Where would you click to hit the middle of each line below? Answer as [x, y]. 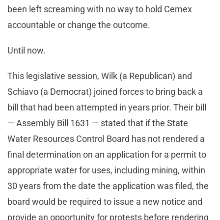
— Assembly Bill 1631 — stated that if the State [98, 123]
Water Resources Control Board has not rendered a [106, 139]
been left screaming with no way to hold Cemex [100, 9]
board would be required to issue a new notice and [105, 202]
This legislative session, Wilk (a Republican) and [100, 76]
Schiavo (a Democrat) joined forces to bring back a [105, 92]
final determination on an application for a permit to [107, 155]
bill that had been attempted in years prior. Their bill [107, 108]
